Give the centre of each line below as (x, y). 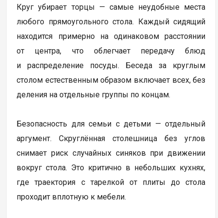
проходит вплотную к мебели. (72, 197)
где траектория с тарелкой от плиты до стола (111, 182)
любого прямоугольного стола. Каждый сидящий (111, 22)
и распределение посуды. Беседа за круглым (111, 66)
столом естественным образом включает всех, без (111, 80)
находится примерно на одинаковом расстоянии (111, 36)
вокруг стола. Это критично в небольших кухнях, (111, 168)
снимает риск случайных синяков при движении (111, 153)
